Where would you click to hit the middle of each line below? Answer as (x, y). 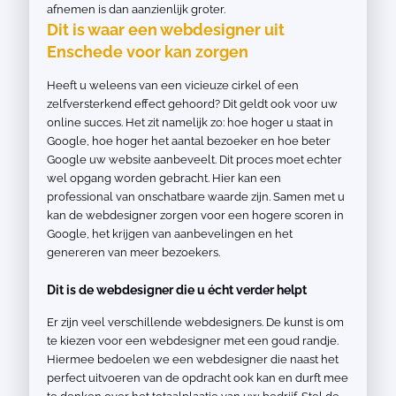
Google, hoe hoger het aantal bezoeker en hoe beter (189, 141)
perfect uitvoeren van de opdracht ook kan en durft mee (198, 378)
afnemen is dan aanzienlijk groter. (136, 9)
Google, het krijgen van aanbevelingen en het (170, 234)
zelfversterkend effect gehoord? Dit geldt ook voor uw (192, 104)
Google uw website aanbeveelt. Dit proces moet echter (194, 160)
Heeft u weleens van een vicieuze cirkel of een (173, 85)
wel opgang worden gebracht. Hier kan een (164, 178)
